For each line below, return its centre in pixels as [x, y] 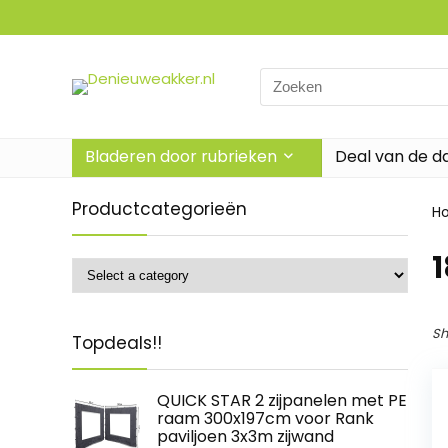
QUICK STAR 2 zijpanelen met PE [282, 400]
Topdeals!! [117, 343]
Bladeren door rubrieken [181, 156]
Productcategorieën [159, 209]
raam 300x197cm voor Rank [265, 418]
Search [285, 78]
